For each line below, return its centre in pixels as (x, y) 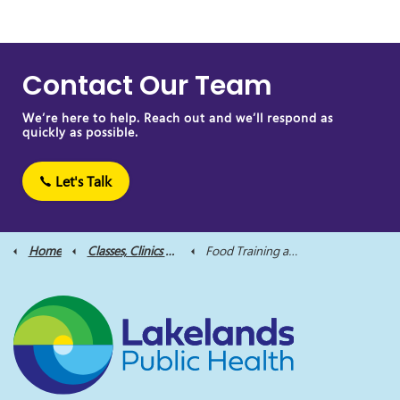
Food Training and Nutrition (247, 250)
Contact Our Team (147, 86)
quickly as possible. (80, 132)
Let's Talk (83, 181)
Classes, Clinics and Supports (126, 250)
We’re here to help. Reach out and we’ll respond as (178, 117)
